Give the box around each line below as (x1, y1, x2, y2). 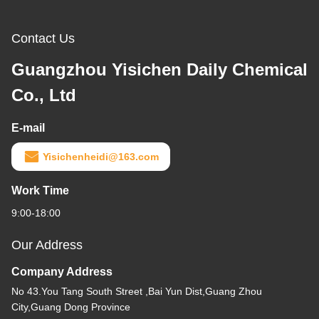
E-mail (11, 122, 45, 135)
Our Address (11, 238, 83, 253)
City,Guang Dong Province (11, 301, 130, 313)
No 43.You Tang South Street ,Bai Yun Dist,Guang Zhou (11, 286, 262, 298)
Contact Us (11, 31, 75, 46)
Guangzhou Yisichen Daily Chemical (11, 60, 308, 80)
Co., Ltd (11, 85, 76, 105)
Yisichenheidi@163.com (43, 151, 159, 163)
